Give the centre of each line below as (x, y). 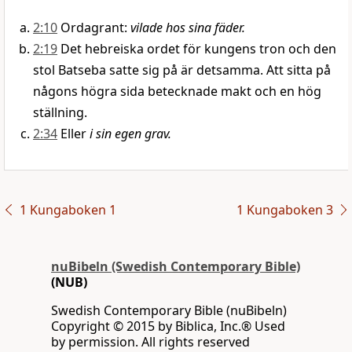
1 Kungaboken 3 (284, 210)
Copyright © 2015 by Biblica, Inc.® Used (168, 326)
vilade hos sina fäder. (188, 28)
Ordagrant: (95, 28)
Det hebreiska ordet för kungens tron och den (198, 49)
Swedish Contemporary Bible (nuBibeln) (169, 311)
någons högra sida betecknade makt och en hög (177, 92)
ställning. (60, 113)
